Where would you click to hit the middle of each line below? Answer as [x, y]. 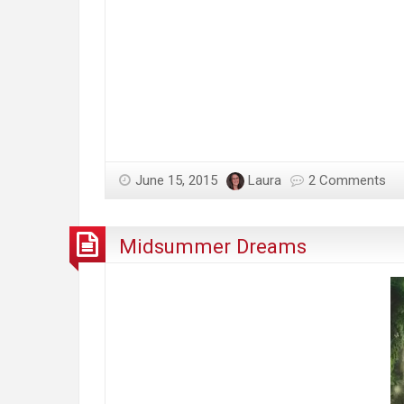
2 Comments [347, 181]
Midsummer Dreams [213, 246]
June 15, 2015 [176, 181]
